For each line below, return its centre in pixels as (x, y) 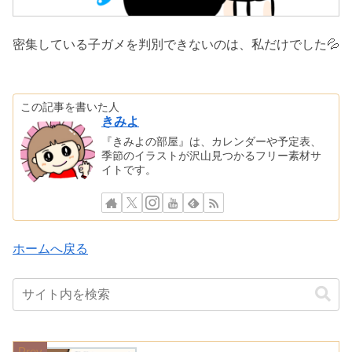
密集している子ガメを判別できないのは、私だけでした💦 (176, 45)
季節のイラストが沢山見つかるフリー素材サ (212, 156)
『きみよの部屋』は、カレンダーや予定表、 (212, 142)
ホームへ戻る (50, 249)
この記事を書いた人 (70, 106)
